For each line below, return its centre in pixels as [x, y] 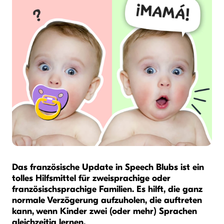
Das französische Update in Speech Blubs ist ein [108, 167]
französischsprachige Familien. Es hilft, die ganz [107, 189]
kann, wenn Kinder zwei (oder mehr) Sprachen [104, 211]
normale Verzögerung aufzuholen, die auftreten [107, 200]
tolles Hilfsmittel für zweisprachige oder [91, 178]
